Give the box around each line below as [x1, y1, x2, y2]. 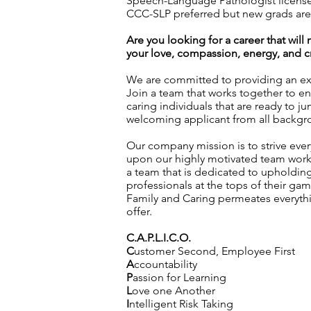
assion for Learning [133, 271, 226, 284]
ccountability [134, 258, 197, 271]
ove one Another [132, 284, 215, 297]
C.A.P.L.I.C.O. [126, 231, 191, 244]
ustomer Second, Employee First [134, 244, 295, 258]
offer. [126, 205, 152, 218]
